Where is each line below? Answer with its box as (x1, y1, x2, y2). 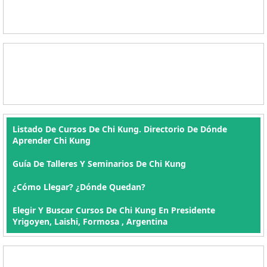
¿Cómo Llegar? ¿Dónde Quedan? (13, 181, 145, 193)
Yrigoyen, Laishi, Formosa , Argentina (13, 216, 167, 227)
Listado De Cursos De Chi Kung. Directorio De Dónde (13, 123, 227, 135)
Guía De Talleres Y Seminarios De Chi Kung (13, 158, 186, 169)
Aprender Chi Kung (13, 135, 91, 146)
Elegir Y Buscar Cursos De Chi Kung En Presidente (13, 204, 215, 216)
